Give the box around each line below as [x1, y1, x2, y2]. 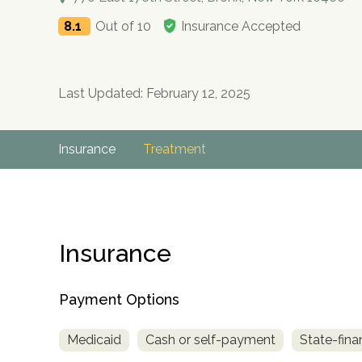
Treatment [143, 141, 206, 158]
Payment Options [59, 291, 179, 308]
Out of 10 [95, 19, 151, 35]
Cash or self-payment [145, 331, 276, 347]
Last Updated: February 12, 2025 [58, 86, 250, 102]
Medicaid [67, 331, 121, 347]
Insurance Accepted [181, 19, 301, 35]
